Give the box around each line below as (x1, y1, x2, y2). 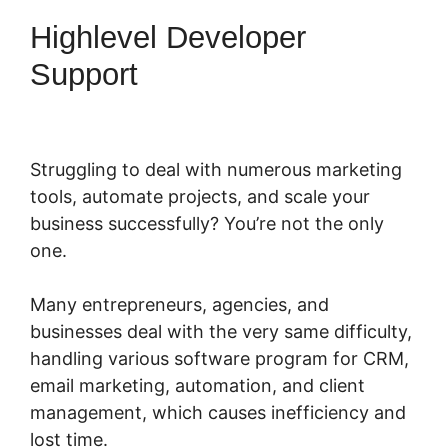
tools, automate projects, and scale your (30, 185, 370, 207)
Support (30, 56, 138, 92)
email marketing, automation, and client (30, 374, 365, 396)
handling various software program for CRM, (30, 347, 409, 369)
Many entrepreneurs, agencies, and (30, 293, 329, 315)
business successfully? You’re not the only (30, 212, 384, 234)
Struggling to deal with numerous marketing (30, 158, 402, 180)
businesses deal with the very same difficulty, (30, 320, 412, 342)
